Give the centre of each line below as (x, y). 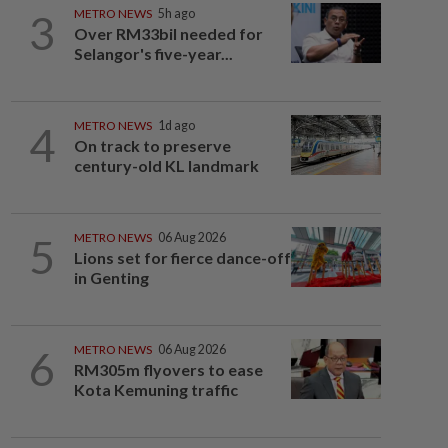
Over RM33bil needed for (168, 33)
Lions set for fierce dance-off (182, 257)
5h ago (176, 13)
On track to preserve (152, 145)
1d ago (176, 125)
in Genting (111, 277)
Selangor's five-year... (153, 53)
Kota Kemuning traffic (155, 389)
